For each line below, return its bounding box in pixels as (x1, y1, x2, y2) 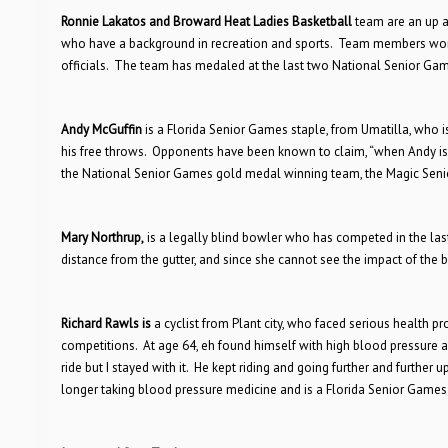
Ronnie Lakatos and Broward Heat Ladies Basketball (60, 13, 352, 30)
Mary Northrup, (60, 229, 144, 246)
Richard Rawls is (60, 315, 151, 332)
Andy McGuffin (60, 121, 142, 138)
